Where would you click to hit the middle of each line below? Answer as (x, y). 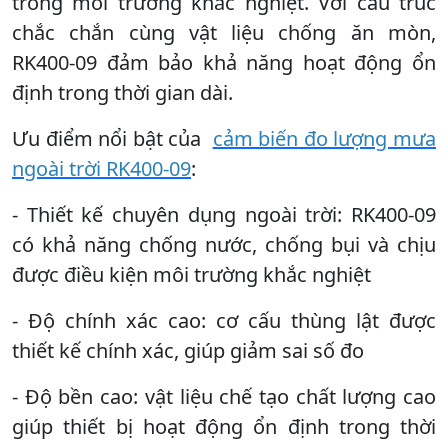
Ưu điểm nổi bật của (112, 138)
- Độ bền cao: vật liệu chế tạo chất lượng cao (224, 396)
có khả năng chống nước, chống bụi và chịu (224, 244)
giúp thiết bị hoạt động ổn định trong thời (224, 426)
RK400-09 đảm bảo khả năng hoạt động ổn (224, 62)
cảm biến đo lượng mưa (324, 138)
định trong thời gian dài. (122, 92)
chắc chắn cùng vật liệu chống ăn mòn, (224, 32)
